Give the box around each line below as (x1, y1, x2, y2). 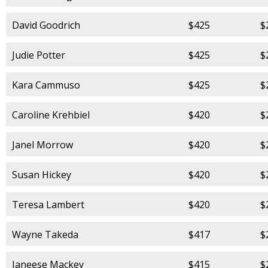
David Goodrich (12, 18, 80, 32)
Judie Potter (12, 48, 65, 62)
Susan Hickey (12, 167, 71, 181)
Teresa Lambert (12, 197, 84, 211)
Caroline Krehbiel (12, 108, 90, 121)
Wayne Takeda (12, 227, 78, 241)
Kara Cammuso (12, 78, 80, 92)
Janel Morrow (12, 138, 73, 151)
